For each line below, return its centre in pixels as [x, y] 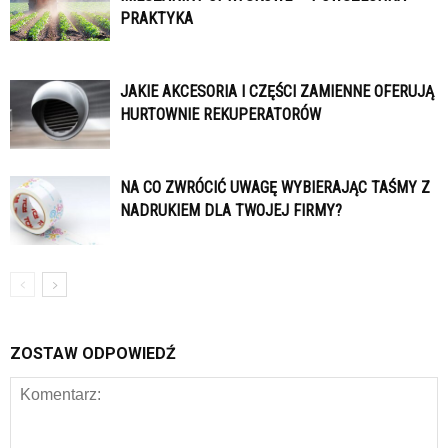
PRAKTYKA [156, 19]
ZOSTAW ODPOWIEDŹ [93, 354]
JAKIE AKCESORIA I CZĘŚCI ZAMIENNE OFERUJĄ [277, 92]
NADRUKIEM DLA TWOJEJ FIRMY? [231, 211]
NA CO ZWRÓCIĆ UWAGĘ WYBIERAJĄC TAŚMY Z [275, 188]
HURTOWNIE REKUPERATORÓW [220, 115]
